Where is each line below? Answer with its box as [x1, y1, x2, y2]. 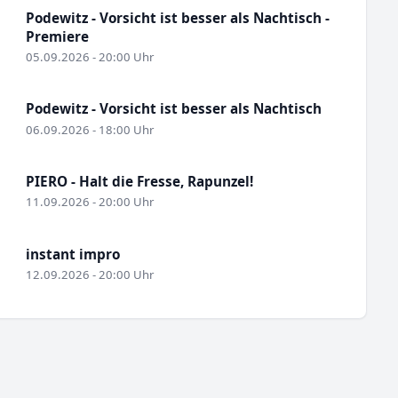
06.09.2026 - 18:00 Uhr [25, 121, 154, 138]
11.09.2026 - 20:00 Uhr [25, 194, 154, 211]
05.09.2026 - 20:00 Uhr [25, 48, 154, 65]
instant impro [25, 244, 120, 263]
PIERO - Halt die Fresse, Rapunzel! [25, 172, 253, 190]
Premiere [25, 27, 89, 45]
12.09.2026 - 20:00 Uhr [25, 267, 154, 283]
